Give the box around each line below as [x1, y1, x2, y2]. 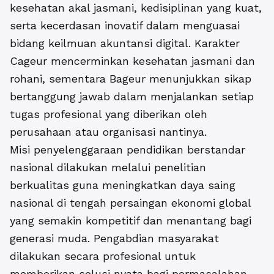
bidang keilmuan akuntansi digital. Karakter [10, 37, 240, 50]
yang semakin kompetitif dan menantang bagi [10, 214, 251, 228]
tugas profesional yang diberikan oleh [10, 108, 207, 121]
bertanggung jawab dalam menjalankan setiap [10, 90, 254, 103]
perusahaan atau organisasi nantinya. [10, 125, 207, 139]
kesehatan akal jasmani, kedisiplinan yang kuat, [10, 1, 262, 15]
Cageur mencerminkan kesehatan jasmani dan [10, 54, 255, 68]
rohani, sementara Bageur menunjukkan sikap [10, 72, 251, 86]
